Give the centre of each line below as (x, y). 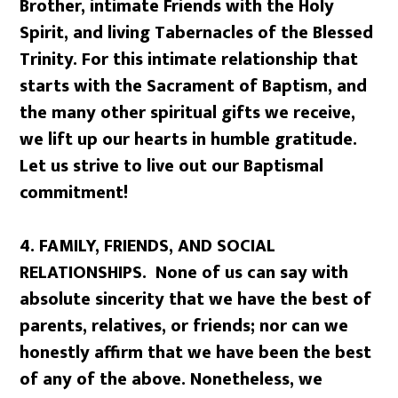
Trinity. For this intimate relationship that (189, 60)
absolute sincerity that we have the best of (196, 299)
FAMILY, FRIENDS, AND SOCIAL (158, 246)
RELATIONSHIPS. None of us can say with (184, 273)
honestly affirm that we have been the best (196, 353)
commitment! (74, 193)
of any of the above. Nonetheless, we (171, 379)
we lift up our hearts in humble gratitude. (189, 139)
